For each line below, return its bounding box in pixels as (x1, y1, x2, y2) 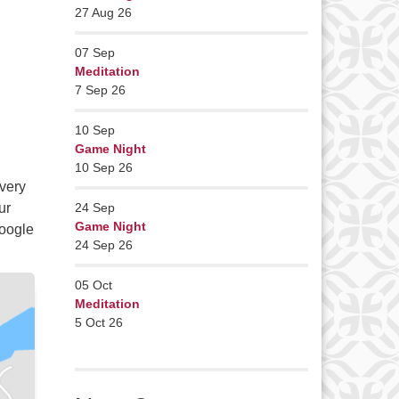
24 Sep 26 (74, 238, 133, 252)
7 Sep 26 (74, 83, 126, 97)
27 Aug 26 (74, 5, 132, 20)
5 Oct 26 (74, 315, 123, 330)
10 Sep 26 (74, 160, 133, 175)
